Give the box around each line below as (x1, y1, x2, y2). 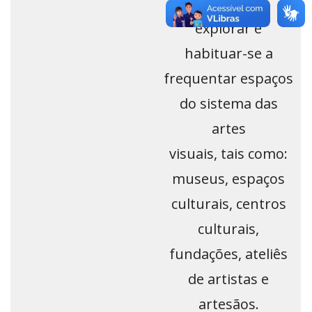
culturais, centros (171, 194, 286, 214)
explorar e (195, 19, 262, 38)
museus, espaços (172, 169, 285, 189)
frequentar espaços (164, 69, 293, 88)
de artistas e (188, 270, 269, 289)
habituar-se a (184, 44, 273, 63)
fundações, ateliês (169, 244, 288, 264)
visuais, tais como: (169, 144, 288, 164)
